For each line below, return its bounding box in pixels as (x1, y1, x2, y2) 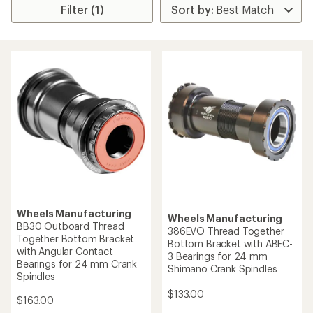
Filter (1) (60, 3, 104, 16)
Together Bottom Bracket (17, 233, 135, 245)
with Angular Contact (17, 245, 113, 257)
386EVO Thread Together (168, 224, 284, 237)
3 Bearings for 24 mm (168, 249, 268, 262)
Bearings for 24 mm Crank (17, 258, 138, 270)
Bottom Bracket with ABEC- (168, 237, 293, 249)
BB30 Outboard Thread (17, 220, 124, 232)
